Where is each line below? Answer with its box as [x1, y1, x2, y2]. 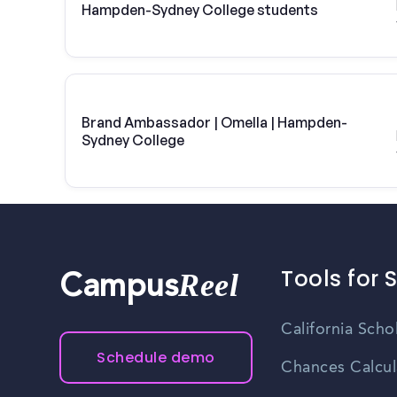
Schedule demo [97, 347, 215, 369]
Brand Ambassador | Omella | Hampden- [82, 113, 347, 131]
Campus [59, 273, 179, 306]
